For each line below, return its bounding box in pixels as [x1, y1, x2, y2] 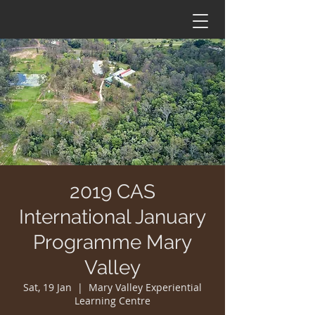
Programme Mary [33, 231, 192, 254]
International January [19, 205, 206, 229]
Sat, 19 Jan [23, 281, 72, 294]
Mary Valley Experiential [89, 281, 202, 294]
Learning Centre [75, 294, 150, 307]
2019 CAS [70, 180, 155, 203]
